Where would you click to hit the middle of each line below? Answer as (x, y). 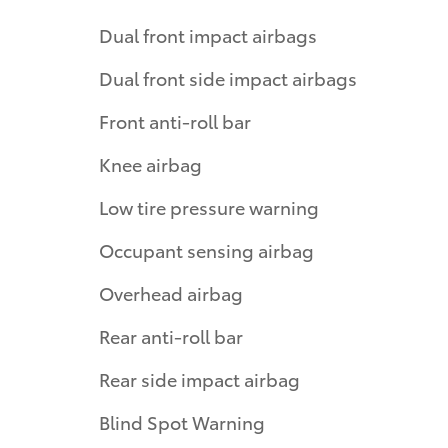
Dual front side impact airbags (228, 78)
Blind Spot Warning (182, 422)
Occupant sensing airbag (206, 250)
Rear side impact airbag (199, 379)
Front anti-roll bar (175, 121)
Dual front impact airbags (208, 35)
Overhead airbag (171, 293)
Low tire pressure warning (209, 207)
